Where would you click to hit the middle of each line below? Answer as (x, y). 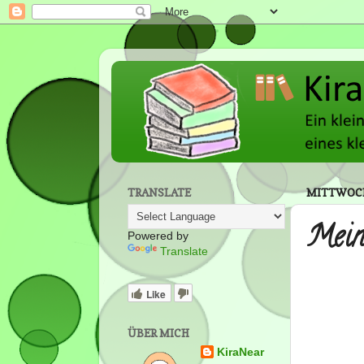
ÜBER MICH (158, 334)
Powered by (158, 236)
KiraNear (241, 352)
